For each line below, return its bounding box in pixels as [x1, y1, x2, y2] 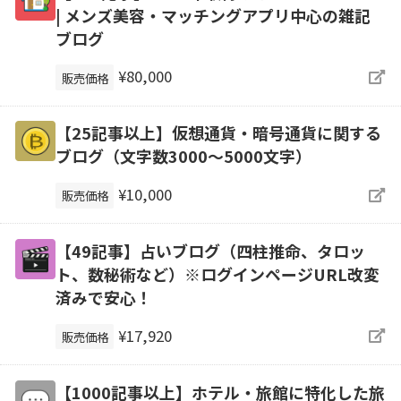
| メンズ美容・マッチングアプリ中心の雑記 [55, 3, 371, 27]
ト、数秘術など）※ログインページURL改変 [55, 262, 380, 286]
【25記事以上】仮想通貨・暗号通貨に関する [55, 121, 381, 145]
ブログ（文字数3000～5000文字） [55, 144, 311, 168]
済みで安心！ [55, 286, 152, 310]
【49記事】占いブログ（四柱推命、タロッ [55, 239, 365, 263]
